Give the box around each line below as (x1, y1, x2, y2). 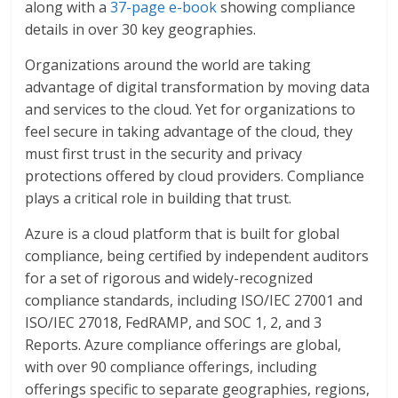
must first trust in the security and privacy (25, 144, 303, 164)
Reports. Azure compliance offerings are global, (25, 335, 342, 355)
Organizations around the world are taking (25, 55, 312, 76)
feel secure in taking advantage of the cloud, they (25, 122, 354, 142)
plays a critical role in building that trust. (25, 188, 292, 209)
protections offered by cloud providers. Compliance (25, 166, 365, 187)
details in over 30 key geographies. (25, 20, 257, 40)
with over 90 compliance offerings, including (25, 357, 318, 378)
